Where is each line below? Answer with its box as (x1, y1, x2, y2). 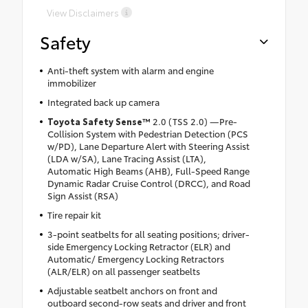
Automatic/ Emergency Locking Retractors (47, 252, 224, 265)
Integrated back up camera (47, 96, 159, 109)
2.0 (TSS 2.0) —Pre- (150, 115, 237, 128)
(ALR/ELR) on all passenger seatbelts (47, 265, 200, 278)
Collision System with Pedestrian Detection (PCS (47, 127, 248, 140)
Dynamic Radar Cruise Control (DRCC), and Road (47, 177, 250, 190)
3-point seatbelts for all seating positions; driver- (47, 228, 250, 241)
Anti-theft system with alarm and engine (47, 64, 214, 77)
